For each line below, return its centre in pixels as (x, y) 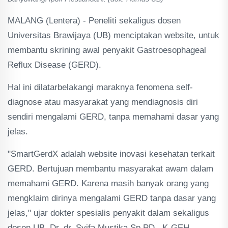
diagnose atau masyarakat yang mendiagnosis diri (103, 102)
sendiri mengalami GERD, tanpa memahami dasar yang (113, 117)
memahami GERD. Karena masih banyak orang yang (108, 183)
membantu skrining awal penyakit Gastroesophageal (107, 50)
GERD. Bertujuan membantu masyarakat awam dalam (110, 169)
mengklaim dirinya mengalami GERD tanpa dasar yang (112, 198)
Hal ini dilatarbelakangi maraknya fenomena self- (100, 87)
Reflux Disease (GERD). (54, 65)
